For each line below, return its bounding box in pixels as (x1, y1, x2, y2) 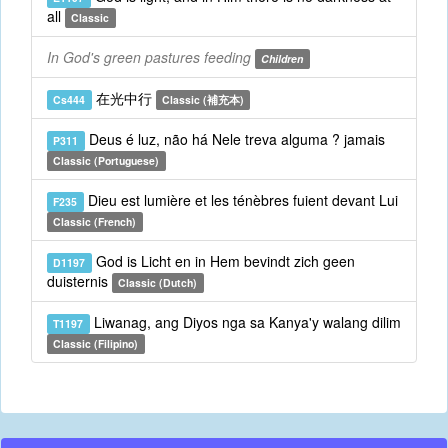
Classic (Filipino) (53, 336, 139, 351)
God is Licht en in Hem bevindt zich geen (91, 251, 355, 271)
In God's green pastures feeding (47, 47, 251, 67)
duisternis (47, 271, 112, 291)
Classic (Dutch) (118, 275, 198, 290)
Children (261, 51, 304, 66)
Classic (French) (53, 214, 137, 229)
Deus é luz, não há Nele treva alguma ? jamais (84, 129, 385, 149)
